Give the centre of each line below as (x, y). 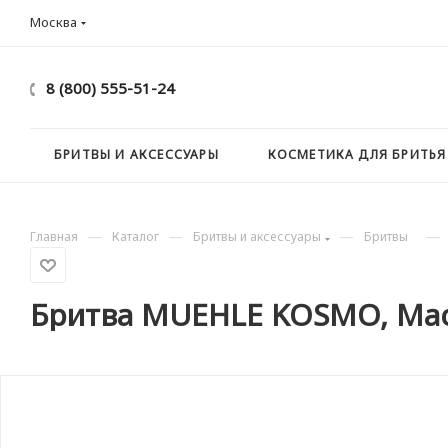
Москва (53, 22)
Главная (54, 236)
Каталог (135, 236)
